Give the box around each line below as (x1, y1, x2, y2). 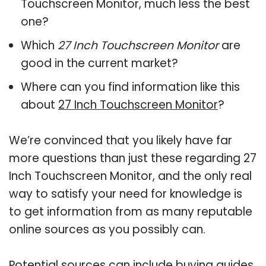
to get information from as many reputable (9, 203, 252, 220)
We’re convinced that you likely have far (9, 132, 232, 148)
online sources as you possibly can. (9, 221, 205, 237)
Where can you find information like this (21, 78, 240, 95)
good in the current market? (21, 55, 178, 71)
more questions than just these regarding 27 (9, 150, 256, 166)
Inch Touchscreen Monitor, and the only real (9, 167, 252, 184)
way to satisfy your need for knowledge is (9, 185, 242, 202)
